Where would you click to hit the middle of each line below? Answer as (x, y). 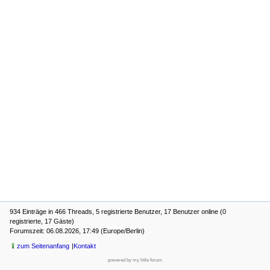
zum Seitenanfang (43, 246)
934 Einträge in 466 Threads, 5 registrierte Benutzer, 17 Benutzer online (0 (118, 212)
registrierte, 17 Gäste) (42, 221)
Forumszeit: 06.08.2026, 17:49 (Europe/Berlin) (77, 231)
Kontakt (85, 246)
